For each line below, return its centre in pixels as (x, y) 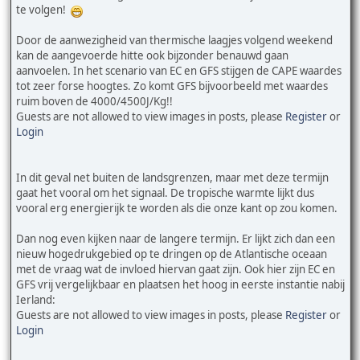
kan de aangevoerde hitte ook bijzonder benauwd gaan (152, 56)
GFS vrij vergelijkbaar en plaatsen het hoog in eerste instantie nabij (180, 285)
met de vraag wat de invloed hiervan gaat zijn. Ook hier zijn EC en (176, 270)
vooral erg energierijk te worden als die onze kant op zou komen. (177, 209)
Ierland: (36, 300)
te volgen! (43, 10)
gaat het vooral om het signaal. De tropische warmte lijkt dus (165, 193)
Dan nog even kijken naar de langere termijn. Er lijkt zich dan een (176, 239)
